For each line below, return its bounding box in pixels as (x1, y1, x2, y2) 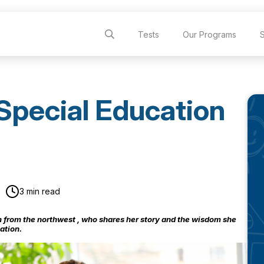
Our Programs (183, 29, 237, 39)
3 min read (19, 186, 60, 196)
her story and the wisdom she (124, 214, 236, 224)
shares (99, 214, 124, 224)
